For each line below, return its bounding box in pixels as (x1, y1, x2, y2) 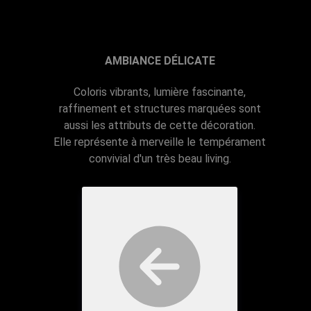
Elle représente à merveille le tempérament (53, 135, 266, 149)
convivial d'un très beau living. (88, 151, 231, 165)
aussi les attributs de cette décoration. (64, 118, 255, 132)
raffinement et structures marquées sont (58, 101, 261, 115)
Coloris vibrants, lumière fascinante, (74, 85, 246, 99)
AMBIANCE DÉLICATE (104, 53, 215, 67)
